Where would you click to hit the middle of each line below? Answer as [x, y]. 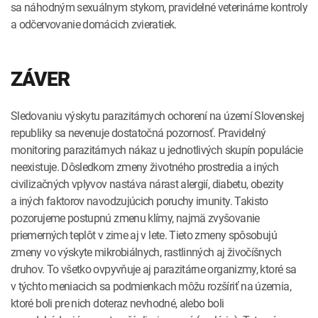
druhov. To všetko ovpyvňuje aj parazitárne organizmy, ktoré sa [154, 269]
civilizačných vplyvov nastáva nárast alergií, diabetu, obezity [147, 183]
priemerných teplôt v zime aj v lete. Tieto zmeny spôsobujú [144, 235]
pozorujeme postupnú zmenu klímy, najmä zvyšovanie [135, 218]
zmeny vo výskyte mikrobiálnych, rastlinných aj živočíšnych [146, 252]
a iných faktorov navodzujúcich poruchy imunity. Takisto [139, 201]
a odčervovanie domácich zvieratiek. [94, 24]
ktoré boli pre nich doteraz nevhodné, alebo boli [117, 303]
